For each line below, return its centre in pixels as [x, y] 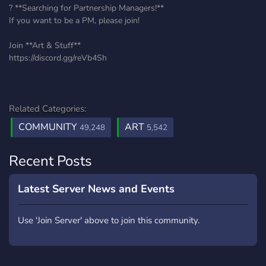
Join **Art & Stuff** [45, 45]
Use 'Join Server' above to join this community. [109, 220]
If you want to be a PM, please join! [74, 20]
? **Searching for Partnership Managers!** [86, 8]
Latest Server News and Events [96, 189]
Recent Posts [50, 161]
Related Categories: [47, 109]
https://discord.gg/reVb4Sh [58, 58]
